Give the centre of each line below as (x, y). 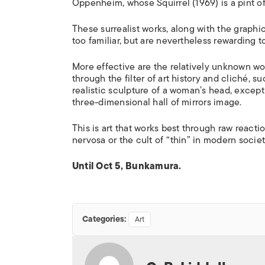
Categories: (104, 219)
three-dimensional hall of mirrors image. (157, 102)
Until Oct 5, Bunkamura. (128, 166)
